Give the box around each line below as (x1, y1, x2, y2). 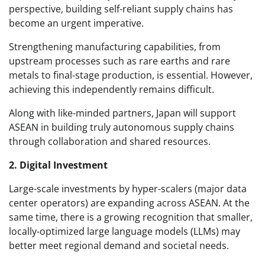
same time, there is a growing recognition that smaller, (9, 211, 253, 224)
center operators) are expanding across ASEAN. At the (9, 196, 250, 210)
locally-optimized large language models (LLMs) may (9, 225, 240, 238)
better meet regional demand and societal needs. (9, 239, 229, 253)
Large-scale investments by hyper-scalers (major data (9, 182, 247, 196)
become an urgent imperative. (9, 17, 144, 30)
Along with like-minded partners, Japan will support (9, 106, 236, 120)
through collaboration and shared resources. (9, 135, 211, 148)
